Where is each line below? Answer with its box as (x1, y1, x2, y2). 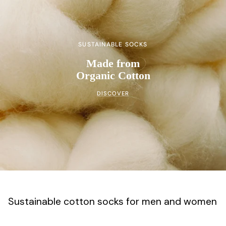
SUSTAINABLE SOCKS (78, 40, 148, 48)
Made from (86, 57, 140, 70)
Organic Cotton (76, 69, 150, 82)
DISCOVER (97, 90, 129, 97)
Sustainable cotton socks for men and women (8, 195, 217, 208)
